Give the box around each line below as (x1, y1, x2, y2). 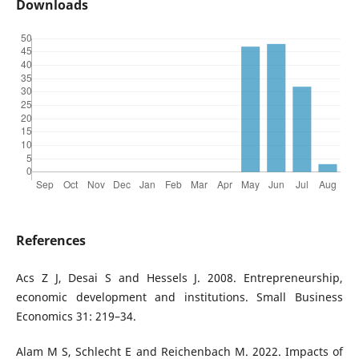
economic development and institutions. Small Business (15, 289, 344, 305)
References (15, 232, 86, 250)
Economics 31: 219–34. (15, 309, 136, 325)
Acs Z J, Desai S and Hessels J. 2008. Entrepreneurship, (15, 270, 344, 286)
